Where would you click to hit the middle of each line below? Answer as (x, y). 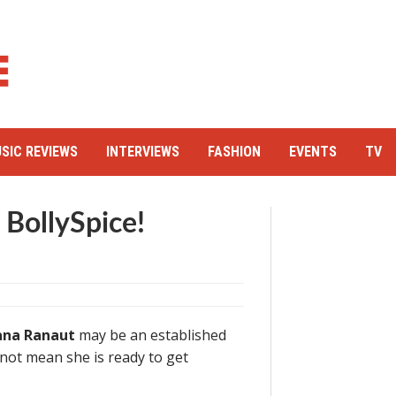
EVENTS (313, 152)
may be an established (151, 335)
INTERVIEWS (143, 152)
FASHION (234, 152)
